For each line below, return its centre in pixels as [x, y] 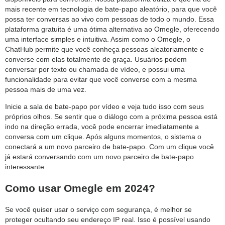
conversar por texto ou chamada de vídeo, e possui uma [95, 70]
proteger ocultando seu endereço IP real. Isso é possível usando [108, 220]
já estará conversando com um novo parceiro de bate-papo [99, 157]
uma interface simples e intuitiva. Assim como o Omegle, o [98, 39]
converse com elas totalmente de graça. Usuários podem [96, 60]
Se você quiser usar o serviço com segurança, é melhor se [98, 210]
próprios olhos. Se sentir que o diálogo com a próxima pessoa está [111, 117]
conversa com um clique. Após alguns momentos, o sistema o [103, 137]
